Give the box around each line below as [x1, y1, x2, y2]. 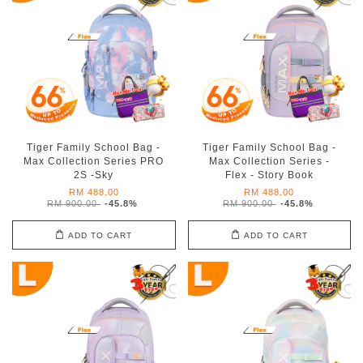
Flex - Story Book [224, 169, 314, 181]
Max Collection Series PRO [23, 156, 164, 167]
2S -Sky [74, 169, 114, 181]
